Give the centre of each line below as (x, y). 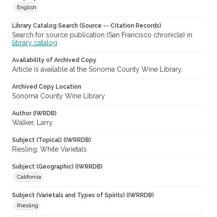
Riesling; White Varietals (49, 149)
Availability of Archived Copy (54, 60)
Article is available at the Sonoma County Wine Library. (97, 70)
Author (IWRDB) (34, 114)
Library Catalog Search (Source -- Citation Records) (87, 26)
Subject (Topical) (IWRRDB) (52, 140)
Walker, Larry (32, 123)
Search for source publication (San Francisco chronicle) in (102, 35)
